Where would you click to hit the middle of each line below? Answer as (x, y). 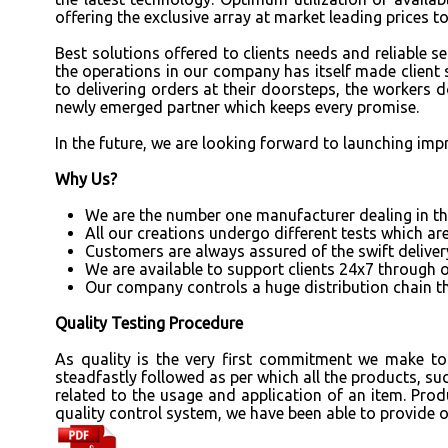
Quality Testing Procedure (149, 323)
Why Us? (86, 179)
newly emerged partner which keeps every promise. (237, 107)
